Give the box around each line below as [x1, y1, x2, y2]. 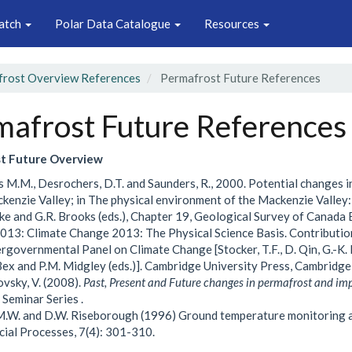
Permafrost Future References [158, 71, 321, 85]
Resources [204, 16, 262, 31]
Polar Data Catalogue [55, 16, 173, 31]
